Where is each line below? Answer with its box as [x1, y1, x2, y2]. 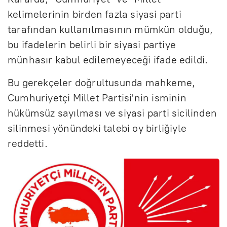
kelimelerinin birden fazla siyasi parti [8, 8, 181, 20]
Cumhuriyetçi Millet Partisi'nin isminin [8, 91, 186, 104]
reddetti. [8, 137, 48, 149]
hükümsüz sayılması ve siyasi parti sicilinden [8, 106, 217, 119]
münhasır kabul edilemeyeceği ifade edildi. [8, 53, 208, 66]
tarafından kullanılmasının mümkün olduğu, [8, 23, 213, 35]
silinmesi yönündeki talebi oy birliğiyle [8, 122, 187, 134]
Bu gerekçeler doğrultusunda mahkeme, [8, 76, 196, 89]
